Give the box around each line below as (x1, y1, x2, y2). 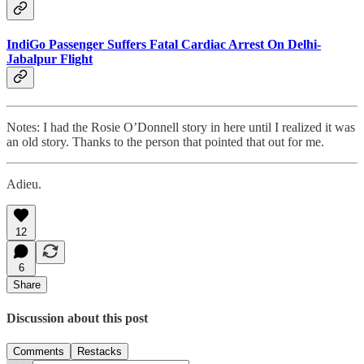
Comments (13, 344, 64, 357)
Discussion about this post (6, 310, 148, 325)
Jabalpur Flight (6, 52, 93, 67)
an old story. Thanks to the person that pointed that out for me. (6, 135, 324, 149)
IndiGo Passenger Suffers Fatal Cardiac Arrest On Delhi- (6, 37, 321, 52)
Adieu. (6, 177, 41, 192)
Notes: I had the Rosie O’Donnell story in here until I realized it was (6, 120, 355, 135)
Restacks (77, 344, 122, 357)
